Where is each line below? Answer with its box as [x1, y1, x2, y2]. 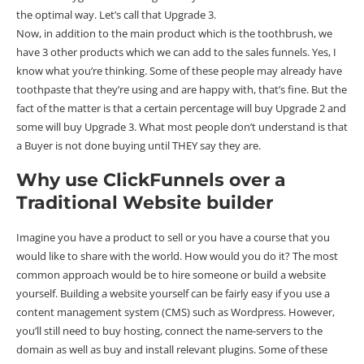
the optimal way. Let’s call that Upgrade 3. [16, 7, 216, 23]
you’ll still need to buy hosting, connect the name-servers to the [16, 323, 323, 339]
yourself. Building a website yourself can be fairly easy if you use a [16, 286, 330, 301]
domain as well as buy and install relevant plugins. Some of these [16, 342, 327, 357]
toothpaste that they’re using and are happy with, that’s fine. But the [16, 82, 347, 97]
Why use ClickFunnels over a [16, 169, 286, 192]
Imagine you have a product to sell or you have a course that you [16, 230, 330, 245]
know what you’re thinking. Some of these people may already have [16, 63, 342, 79]
